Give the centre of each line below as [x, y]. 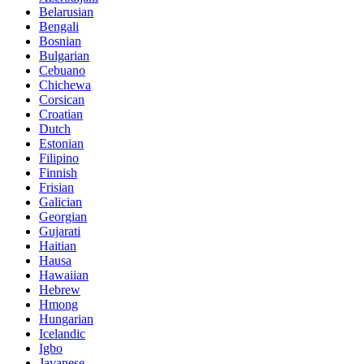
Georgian [63, 216]
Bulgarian [64, 55]
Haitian [58, 245]
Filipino [59, 158]
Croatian [61, 114]
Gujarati [60, 231]
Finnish [58, 172]
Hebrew [60, 289]
